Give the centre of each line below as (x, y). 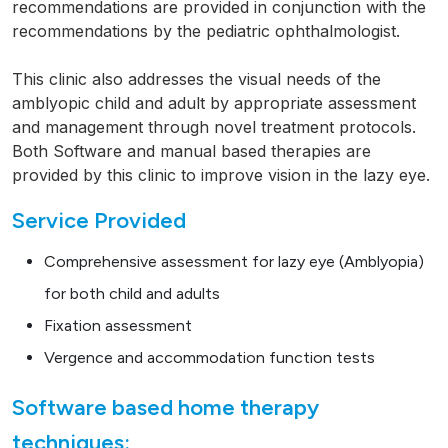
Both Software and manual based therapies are (191, 151)
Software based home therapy (165, 408)
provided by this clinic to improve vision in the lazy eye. (221, 175)
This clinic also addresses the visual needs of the (196, 79)
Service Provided (99, 221)
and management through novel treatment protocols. (214, 127)
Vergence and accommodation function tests (209, 358)
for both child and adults (132, 294)
